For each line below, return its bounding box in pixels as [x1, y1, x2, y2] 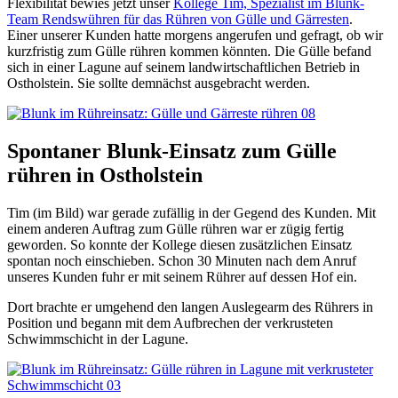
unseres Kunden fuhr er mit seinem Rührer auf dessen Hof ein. [7, 268, 357, 284]
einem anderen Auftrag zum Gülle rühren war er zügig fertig [7, 220, 344, 236]
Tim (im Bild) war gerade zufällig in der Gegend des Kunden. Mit [7, 204, 376, 220]
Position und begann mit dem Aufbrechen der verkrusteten [7, 314, 333, 330]
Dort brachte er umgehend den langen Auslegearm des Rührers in [7, 298, 373, 314]
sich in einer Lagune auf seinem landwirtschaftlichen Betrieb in [7, 60, 360, 76]
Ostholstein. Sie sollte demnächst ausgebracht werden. [7, 76, 310, 92]
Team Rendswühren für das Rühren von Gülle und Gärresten [7, 12, 349, 28]
